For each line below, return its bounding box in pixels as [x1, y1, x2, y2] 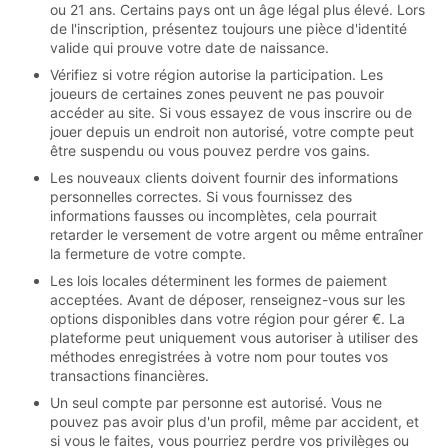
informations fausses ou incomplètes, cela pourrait [50, 207, 377, 225]
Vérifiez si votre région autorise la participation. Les [50, 66, 383, 84]
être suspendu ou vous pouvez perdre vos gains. [50, 142, 370, 160]
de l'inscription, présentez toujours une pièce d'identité [50, 20, 407, 38]
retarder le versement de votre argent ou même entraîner [50, 226, 423, 244]
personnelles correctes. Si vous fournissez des [50, 188, 352, 206]
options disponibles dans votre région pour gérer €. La [50, 310, 405, 328]
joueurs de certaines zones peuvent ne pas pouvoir [50, 85, 384, 103]
